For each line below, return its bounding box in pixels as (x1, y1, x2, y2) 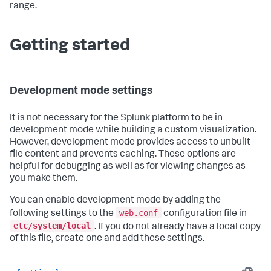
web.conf (119, 207, 158, 218)
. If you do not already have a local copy (94, 222, 261, 232)
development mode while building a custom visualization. (10, 126, 256, 135)
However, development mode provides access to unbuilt (10, 138, 250, 148)
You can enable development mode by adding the (10, 196, 221, 206)
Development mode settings (10, 86, 152, 97)
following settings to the (10, 209, 116, 219)
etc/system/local (13, 221, 91, 231)
